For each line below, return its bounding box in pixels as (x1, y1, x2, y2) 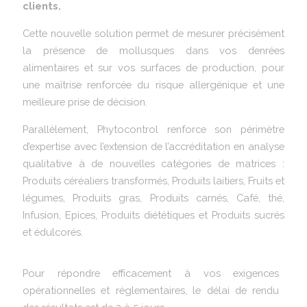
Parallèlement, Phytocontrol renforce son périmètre (23, 123, 284, 136)
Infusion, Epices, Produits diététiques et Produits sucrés (23, 209, 284, 221)
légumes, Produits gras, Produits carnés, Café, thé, (23, 192, 284, 204)
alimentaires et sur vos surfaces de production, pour (23, 62, 284, 74)
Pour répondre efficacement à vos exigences (23, 267, 280, 280)
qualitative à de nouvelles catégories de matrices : (23, 158, 284, 170)
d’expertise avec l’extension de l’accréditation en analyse (23, 140, 284, 153)
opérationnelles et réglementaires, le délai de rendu (23, 284, 280, 297)
